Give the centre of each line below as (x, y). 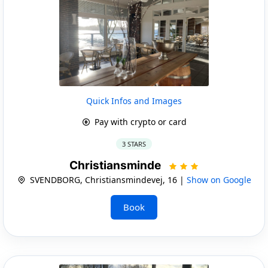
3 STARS (134, 144)
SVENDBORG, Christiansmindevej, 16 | (107, 179)
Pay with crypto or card (139, 121)
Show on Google (219, 179)
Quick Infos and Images (134, 100)
